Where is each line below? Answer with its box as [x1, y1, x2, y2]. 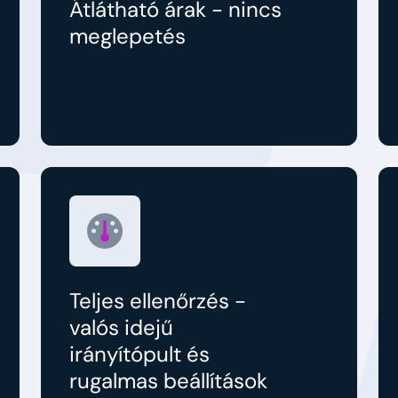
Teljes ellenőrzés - [69, 286, 246, 314]
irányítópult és [69, 339, 210, 368]
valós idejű [69, 313, 173, 341]
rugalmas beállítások [69, 366, 267, 394]
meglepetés [69, 21, 186, 50]
